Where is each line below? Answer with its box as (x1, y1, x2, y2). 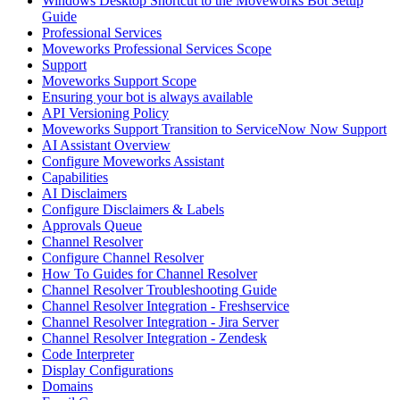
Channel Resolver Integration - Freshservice (42, 298, 289, 314)
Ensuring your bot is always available (42, 89, 253, 105)
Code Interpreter (42, 346, 134, 362)
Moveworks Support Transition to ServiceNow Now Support (42, 121, 387, 137)
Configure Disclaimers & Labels (42, 202, 224, 218)
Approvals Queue (42, 218, 142, 234)
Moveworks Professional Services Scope (42, 41, 271, 57)
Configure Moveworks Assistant (42, 154, 224, 170)
